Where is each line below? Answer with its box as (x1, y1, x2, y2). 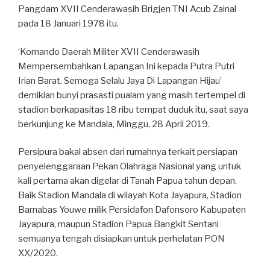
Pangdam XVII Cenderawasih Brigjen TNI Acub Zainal (18, 4, 236, 15)
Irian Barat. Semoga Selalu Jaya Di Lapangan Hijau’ (18, 75, 222, 86)
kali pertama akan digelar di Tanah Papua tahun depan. (18, 175, 237, 187)
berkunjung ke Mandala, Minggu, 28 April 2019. (18, 118, 210, 130)
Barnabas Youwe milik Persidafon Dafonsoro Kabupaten (18, 204, 246, 216)
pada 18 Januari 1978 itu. (18, 18, 119, 30)
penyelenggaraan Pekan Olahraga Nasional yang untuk (18, 161, 241, 172)
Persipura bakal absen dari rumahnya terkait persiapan (18, 146, 237, 158)
